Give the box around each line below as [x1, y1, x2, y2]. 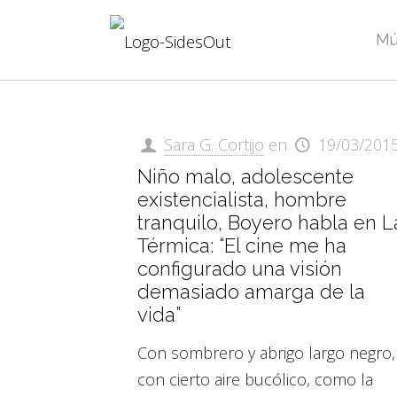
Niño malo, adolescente [136, 165, 354, 188]
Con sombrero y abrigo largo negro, [136, 342, 395, 363]
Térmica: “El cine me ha [136, 234, 346, 257]
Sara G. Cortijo [164, 134, 265, 155]
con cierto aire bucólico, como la [136, 369, 373, 390]
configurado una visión [136, 257, 342, 280]
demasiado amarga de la [136, 280, 365, 303]
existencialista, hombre [136, 188, 346, 211]
